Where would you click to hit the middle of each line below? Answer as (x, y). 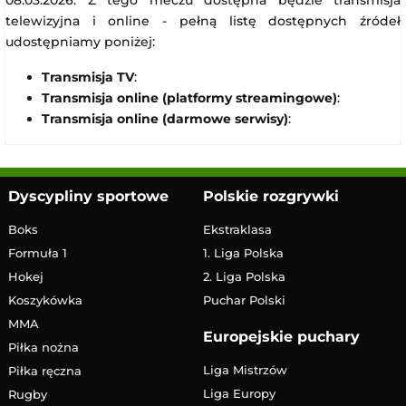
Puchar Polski (244, 300)
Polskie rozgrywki (271, 196)
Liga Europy (239, 393)
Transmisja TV (88, 77)
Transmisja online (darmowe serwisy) (165, 119)
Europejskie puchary (281, 336)
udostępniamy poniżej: (80, 42)
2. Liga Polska (244, 276)
